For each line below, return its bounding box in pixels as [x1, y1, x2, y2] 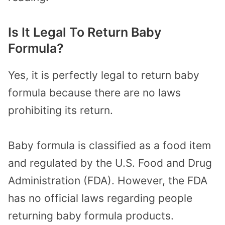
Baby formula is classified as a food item [8, 139, 211, 152]
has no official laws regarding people [8, 192, 192, 205]
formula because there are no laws [8, 86, 181, 99]
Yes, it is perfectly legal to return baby [8, 68, 199, 81]
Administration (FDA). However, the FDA [8, 174, 207, 187]
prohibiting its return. [8, 103, 113, 117]
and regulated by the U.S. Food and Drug [8, 157, 212, 170]
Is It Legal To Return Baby [8, 24, 161, 40]
